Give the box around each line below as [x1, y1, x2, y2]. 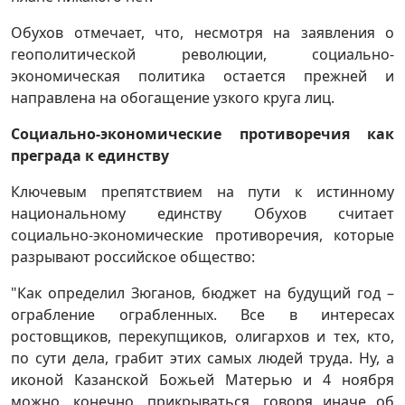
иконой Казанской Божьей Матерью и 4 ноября [11, 370, 394, 391]
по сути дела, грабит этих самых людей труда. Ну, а [11, 348, 394, 369]
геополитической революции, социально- [11, 44, 394, 65]
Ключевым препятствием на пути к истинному [11, 182, 394, 202]
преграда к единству [11, 146, 169, 166]
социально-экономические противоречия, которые [11, 225, 394, 246]
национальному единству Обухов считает [11, 203, 394, 224]
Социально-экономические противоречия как [11, 124, 394, 145]
